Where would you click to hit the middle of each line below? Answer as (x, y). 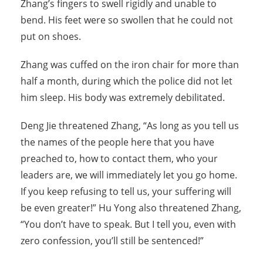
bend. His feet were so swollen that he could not (127, 20)
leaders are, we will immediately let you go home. (129, 175)
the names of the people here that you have (117, 142)
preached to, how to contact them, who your (119, 159)
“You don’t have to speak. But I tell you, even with (128, 225)
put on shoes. (51, 37)
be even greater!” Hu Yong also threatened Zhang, (131, 208)
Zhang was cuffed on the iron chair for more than (130, 65)
